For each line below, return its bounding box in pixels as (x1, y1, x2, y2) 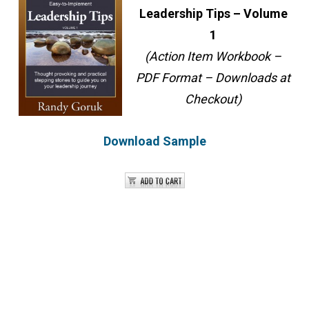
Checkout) (185, 92, 241, 106)
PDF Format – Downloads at (136, 70, 290, 85)
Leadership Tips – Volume (139, 6, 288, 21)
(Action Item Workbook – (145, 49, 281, 63)
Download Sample (103, 134, 206, 148)
